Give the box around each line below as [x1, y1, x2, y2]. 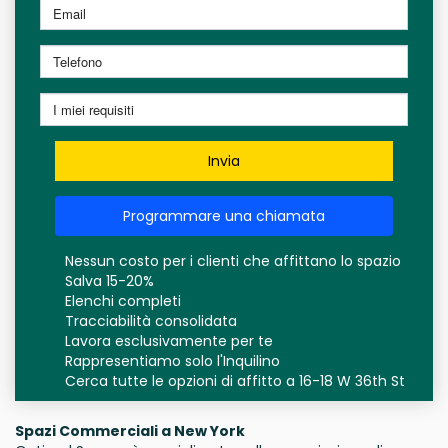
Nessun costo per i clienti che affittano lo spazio [65, 251, 401, 271]
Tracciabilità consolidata [65, 311, 237, 331]
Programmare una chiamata [123, 206, 325, 226]
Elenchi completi [65, 291, 181, 311]
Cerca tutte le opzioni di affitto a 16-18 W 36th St [65, 371, 405, 391]
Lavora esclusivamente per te [65, 331, 273, 351]
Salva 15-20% [65, 271, 154, 291]
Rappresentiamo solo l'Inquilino [65, 351, 280, 371]
